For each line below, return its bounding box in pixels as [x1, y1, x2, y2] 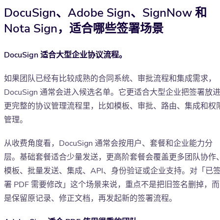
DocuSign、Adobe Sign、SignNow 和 [4, 5, 207, 21]
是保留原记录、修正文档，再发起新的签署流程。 [4, 193, 177, 204]
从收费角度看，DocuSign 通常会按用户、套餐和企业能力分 [4, 138, 213, 149]
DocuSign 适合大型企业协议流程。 [4, 50, 127, 61]
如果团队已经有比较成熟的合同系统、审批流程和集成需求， [4, 73, 216, 84]
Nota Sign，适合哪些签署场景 [4, 21, 164, 37]
